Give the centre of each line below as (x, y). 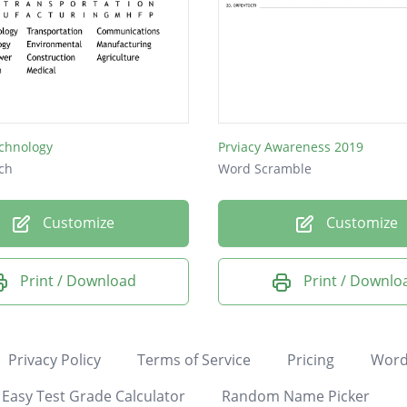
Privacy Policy (54, 359)
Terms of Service (194, 359)
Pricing (310, 359)
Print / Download (78, 281)
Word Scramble (265, 169)
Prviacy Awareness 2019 (291, 147)
